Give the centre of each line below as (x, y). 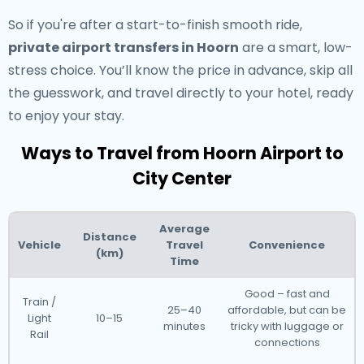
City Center (182, 178)
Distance (109, 237)
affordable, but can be (287, 310)
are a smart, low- (296, 48)
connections (287, 342)
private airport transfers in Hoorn (123, 48)
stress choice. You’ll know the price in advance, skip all (180, 70)
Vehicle (39, 245)
